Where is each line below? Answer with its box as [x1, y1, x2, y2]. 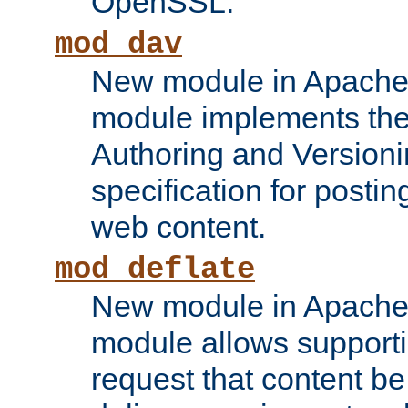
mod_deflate [55, 252, 255, 288]
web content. [91, 209, 266, 245]
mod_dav [55, 27, 182, 63]
